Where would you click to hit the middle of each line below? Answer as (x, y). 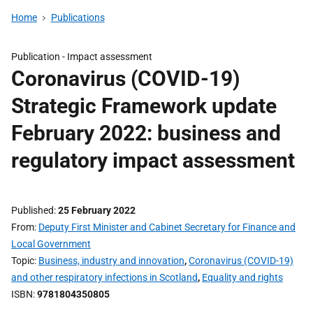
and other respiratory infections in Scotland (104, 277)
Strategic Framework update (144, 106)
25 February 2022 (97, 210)
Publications (78, 17)
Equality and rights (242, 277)
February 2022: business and (146, 133)
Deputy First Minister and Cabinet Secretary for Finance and (167, 227)
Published (32, 210)
